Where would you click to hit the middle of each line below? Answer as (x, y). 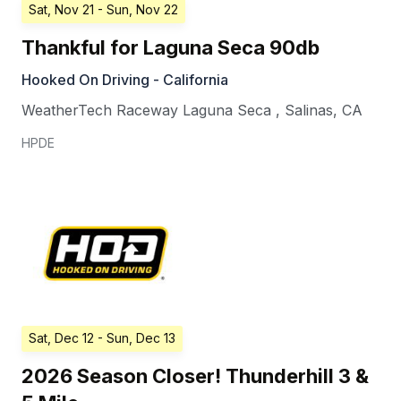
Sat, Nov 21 (61, 10)
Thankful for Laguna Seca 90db (171, 48)
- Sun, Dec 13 (137, 338)
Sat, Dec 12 (61, 338)
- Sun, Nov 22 (138, 10)
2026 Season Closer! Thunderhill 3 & (195, 376)
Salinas (309, 111)
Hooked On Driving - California (125, 80)
